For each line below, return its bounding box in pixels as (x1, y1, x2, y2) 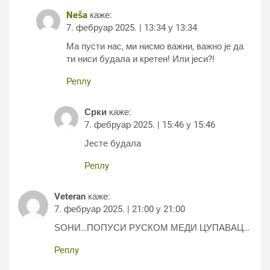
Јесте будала (84, 138, 141, 149)
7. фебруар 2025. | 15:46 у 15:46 (84, 119, 215, 130)
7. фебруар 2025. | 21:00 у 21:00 (54, 204, 185, 215)
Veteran (54, 191, 86, 202)
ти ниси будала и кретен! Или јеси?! (66, 54, 215, 64)
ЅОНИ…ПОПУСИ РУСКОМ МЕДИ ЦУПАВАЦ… (54, 222, 250, 233)
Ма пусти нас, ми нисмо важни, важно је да (66, 41, 243, 52)
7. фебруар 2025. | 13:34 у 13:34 (66, 22, 197, 33)
